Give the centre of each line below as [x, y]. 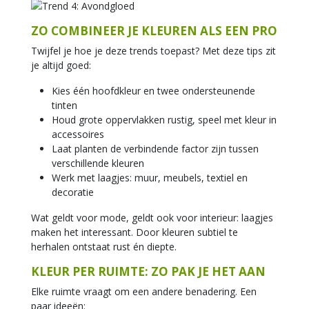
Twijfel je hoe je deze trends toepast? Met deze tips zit [153, 51]
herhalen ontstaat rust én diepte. [104, 247]
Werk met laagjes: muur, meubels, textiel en [150, 178]
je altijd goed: [61, 65]
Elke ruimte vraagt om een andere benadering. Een [144, 291]
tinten [64, 105]
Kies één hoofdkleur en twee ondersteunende [153, 91]
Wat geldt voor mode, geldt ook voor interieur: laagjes [152, 218]
